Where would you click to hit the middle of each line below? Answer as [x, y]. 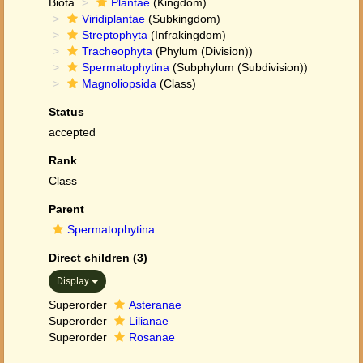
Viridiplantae [113, 19]
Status [66, 112]
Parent [66, 209]
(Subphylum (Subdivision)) [239, 67]
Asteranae [155, 305]
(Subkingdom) [183, 19]
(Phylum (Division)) [203, 51]
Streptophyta [115, 35]
